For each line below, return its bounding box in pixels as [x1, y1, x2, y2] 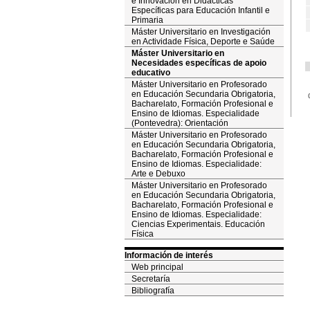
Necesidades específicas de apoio [131, 58, 266, 68]
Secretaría [131, 274, 170, 284]
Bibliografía [131, 286, 174, 295]
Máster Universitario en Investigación [131, 27, 271, 37]
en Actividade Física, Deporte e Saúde [131, 37, 275, 46]
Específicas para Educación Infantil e [131, 6, 270, 15]
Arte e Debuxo [131, 169, 185, 179]
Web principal [131, 262, 183, 272]
